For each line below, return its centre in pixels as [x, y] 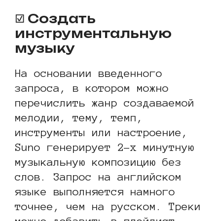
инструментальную [93, 34]
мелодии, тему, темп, [79, 118]
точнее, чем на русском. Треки [108, 206]
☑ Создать [55, 19]
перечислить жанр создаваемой [105, 103]
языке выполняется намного [95, 192]
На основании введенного [89, 73]
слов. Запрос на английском [98, 177]
